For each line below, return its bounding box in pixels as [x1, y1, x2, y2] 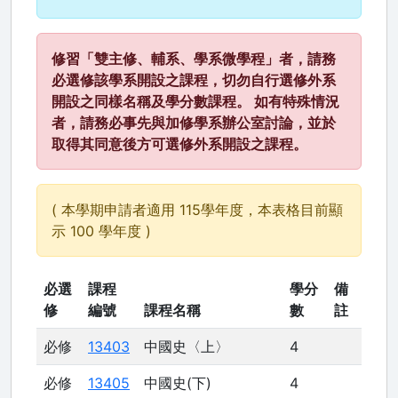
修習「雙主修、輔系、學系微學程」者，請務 [52, 50, 336, 68]
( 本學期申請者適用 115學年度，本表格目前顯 [52, 201, 343, 219]
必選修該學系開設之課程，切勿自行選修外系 [52, 71, 336, 89]
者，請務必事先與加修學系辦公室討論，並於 [52, 114, 336, 131]
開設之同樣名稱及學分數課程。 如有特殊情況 [52, 92, 339, 110]
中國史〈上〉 [144, 338, 229, 355]
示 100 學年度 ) [52, 222, 151, 240]
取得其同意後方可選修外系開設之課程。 [52, 135, 307, 153]
